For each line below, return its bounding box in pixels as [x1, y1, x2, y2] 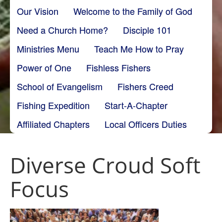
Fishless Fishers [86, 60, 151, 74]
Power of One [17, 60, 71, 74]
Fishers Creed [117, 79, 173, 93]
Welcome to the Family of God [73, 4, 192, 17]
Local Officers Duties [105, 117, 187, 130]
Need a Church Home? [17, 23, 108, 36]
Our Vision [17, 4, 58, 17]
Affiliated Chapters [17, 117, 90, 130]
